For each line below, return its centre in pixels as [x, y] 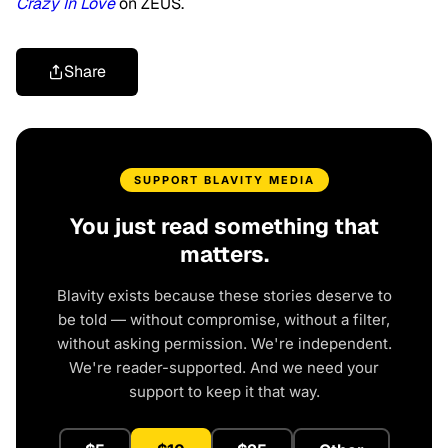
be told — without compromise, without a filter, [224, 319]
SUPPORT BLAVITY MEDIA [224, 179]
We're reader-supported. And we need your [224, 367]
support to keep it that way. [224, 391]
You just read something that [224, 225]
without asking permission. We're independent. [224, 343]
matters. [224, 253]
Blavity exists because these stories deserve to [224, 295]
